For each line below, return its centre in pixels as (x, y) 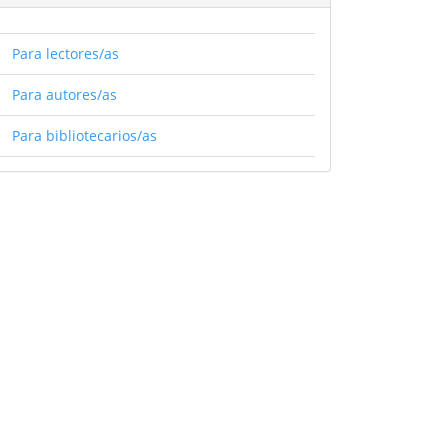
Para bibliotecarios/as (84, 135)
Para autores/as (64, 94)
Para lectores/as (65, 53)
